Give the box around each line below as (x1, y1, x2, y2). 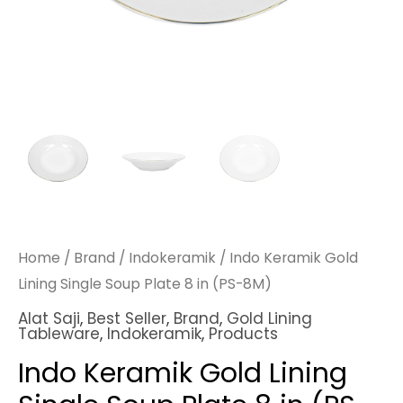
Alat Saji (18, 307, 80, 329)
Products (209, 322, 278, 345)
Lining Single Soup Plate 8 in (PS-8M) (18, 274, 272, 294)
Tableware (18, 322, 100, 345)
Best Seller (87, 307, 166, 329)
